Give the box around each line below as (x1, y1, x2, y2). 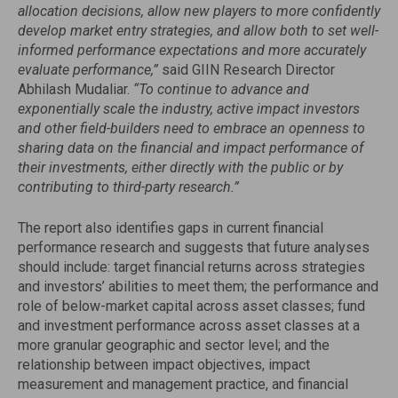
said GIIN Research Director (158, 61, 335, 78)
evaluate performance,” (18, 61, 158, 78)
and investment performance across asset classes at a (18, 317, 360, 334)
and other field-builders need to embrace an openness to (18, 120, 365, 137)
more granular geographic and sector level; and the (18, 337, 330, 354)
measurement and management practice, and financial (18, 376, 348, 393)
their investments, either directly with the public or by (18, 159, 343, 176)
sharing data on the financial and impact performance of (18, 139, 363, 156)
